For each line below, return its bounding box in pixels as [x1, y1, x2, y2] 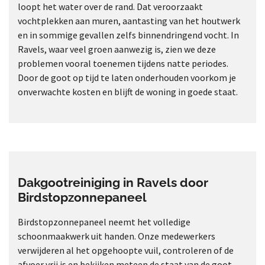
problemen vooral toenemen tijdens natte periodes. [18, 57, 228, 70]
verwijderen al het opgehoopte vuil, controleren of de [18, 244, 234, 257]
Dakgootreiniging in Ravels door [18, 176, 208, 190]
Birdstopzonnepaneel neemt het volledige [18, 216, 190, 228]
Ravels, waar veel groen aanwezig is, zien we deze [18, 43, 216, 56]
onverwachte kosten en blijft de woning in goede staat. [18, 86, 238, 98]
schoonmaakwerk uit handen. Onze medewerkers [18, 230, 215, 243]
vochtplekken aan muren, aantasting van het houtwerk [18, 15, 240, 27]
